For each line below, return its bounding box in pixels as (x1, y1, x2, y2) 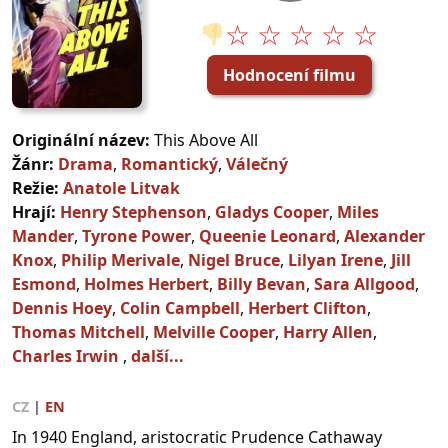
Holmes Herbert (84, 273, 209, 296)
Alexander (344, 225, 425, 248)
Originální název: (12, 129, 150, 152)
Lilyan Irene (288, 249, 383, 272)
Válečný (226, 153, 288, 176)
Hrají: (12, 201, 56, 224)
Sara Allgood (314, 273, 415, 296)
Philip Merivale (61, 249, 180, 272)
